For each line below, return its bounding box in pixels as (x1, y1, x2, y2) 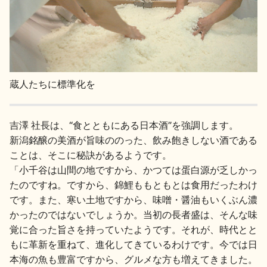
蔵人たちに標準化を (10, 77, 95, 90)
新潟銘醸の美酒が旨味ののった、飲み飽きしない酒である (10, 133, 257, 146)
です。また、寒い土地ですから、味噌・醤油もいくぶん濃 (10, 193, 257, 206)
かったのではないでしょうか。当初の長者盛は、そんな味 (10, 208, 257, 221)
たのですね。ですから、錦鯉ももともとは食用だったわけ (10, 178, 257, 191)
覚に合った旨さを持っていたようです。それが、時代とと (10, 223, 257, 235)
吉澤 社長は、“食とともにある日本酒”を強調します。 (10, 119, 238, 131)
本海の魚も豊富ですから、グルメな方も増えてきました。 (10, 253, 257, 265)
